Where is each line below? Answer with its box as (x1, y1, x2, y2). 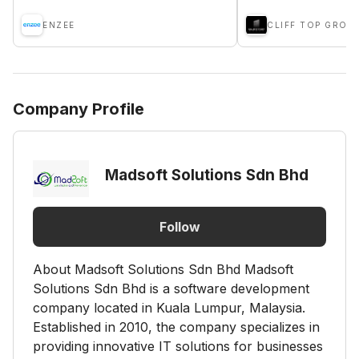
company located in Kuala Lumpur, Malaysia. (33, 300, 305, 316)
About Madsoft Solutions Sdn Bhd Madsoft (33, 261, 293, 277)
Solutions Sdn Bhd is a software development (33, 280, 309, 296)
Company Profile (13, 99, 144, 119)
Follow (159, 218, 200, 235)
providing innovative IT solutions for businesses (33, 338, 323, 354)
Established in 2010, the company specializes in (33, 319, 320, 335)
